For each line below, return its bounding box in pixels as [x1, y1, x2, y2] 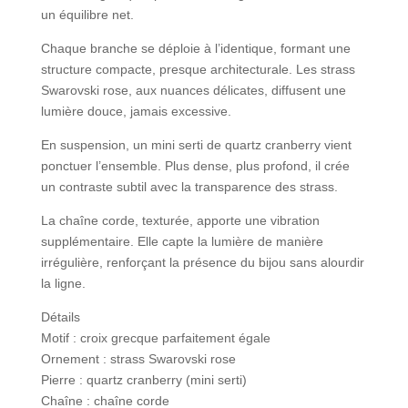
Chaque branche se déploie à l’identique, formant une [40, 40, 351, 56]
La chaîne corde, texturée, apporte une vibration [40, 212, 320, 228]
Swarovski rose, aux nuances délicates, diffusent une [40, 82, 346, 97]
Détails [40, 309, 80, 324]
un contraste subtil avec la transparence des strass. [40, 178, 338, 194]
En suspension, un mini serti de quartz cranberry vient [40, 137, 352, 152]
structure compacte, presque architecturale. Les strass [40, 61, 355, 76]
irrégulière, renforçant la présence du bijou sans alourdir [40, 254, 364, 270]
